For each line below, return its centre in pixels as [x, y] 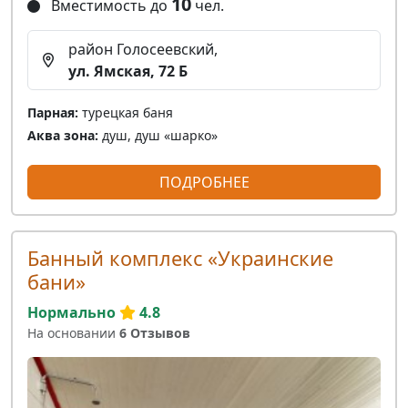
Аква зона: [63, 136]
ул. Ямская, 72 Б [128, 71]
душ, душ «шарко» [158, 136]
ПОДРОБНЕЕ [204, 183]
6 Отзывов [155, 333]
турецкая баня [126, 113]
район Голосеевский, [143, 50]
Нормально [71, 313]
